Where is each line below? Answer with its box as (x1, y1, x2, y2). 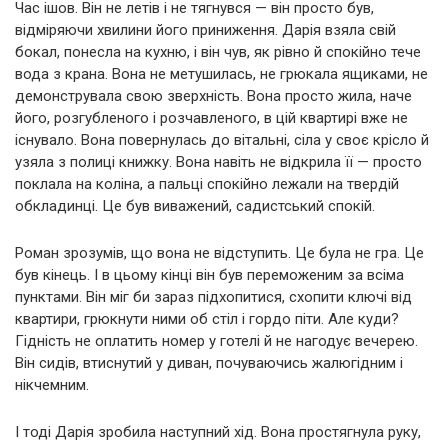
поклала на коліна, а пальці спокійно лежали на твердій (15, 174, 399, 193)
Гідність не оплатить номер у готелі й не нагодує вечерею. (15, 331, 418, 350)
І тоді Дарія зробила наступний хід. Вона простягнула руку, (15, 422, 421, 441)
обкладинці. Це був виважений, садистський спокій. (15, 196, 375, 215)
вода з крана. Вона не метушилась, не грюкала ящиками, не (15, 64, 428, 83)
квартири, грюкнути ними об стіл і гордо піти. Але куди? (15, 309, 399, 328)
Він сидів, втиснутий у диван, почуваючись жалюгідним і (15, 353, 403, 372)
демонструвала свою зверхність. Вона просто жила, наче (15, 86, 412, 105)
